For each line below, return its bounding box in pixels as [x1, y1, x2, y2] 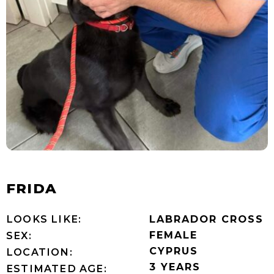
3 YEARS [149, 260, 201, 273]
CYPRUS [149, 244, 198, 257]
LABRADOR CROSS [149, 212, 264, 225]
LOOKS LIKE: [6, 212, 82, 225]
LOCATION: [6, 245, 73, 258]
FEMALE [149, 228, 198, 241]
